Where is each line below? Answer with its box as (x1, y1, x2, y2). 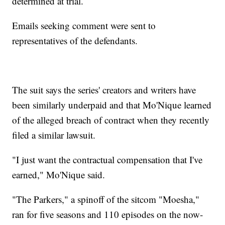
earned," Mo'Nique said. (12, 168, 105, 181)
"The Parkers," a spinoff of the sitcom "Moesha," (12, 193, 200, 206)
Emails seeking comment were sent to (12, 19, 156, 32)
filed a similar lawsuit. (12, 129, 96, 142)
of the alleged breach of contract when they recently (12, 114, 210, 127)
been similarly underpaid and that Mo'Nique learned (12, 98, 212, 111)
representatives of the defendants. (12, 34, 138, 47)
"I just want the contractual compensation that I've (12, 153, 203, 166)
